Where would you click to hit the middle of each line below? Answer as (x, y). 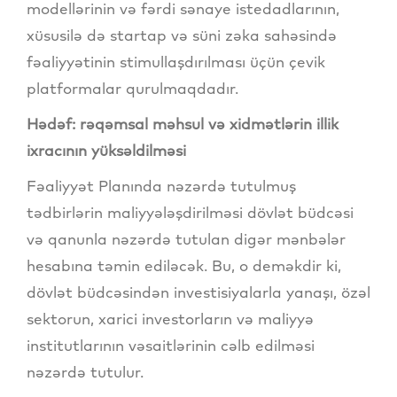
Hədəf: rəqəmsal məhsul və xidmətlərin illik (183, 124)
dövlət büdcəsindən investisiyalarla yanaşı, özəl (198, 292)
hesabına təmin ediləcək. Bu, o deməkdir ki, (184, 266)
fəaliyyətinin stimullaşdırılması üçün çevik (176, 62)
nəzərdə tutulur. (85, 372)
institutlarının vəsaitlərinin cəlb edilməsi (171, 346)
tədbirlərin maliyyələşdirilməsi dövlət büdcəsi (190, 213)
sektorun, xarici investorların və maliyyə (170, 319)
